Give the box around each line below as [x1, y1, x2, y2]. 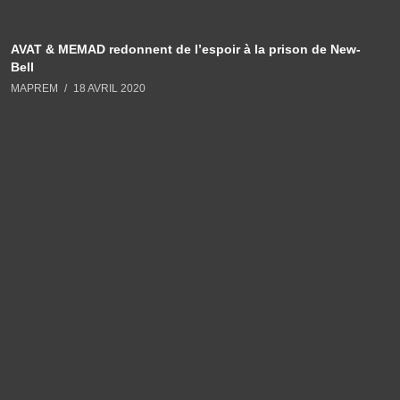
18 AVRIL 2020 [72, 81, 146, 95]
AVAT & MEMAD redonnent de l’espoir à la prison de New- [10, 41, 361, 56]
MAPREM [10, 81, 58, 95]
